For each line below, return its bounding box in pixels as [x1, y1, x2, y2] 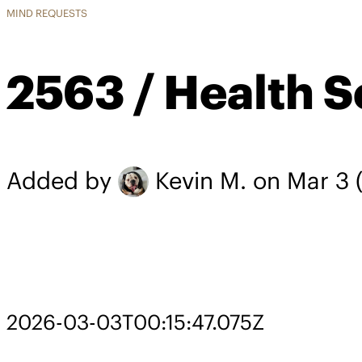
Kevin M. [149, 166, 254, 196]
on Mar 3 [253, 166, 350, 196]
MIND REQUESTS [6, 6, 87, 19]
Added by [6, 166, 118, 196]
